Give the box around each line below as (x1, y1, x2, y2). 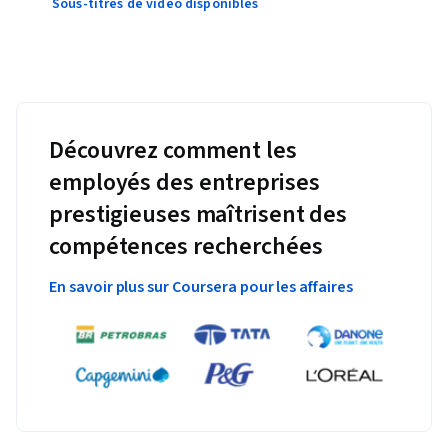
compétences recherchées (49, 228, 323, 264)
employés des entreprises (49, 164, 320, 200)
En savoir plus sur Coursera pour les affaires (49, 275, 353, 298)
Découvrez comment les (49, 132, 297, 168)
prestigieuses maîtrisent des (49, 196, 348, 232)
